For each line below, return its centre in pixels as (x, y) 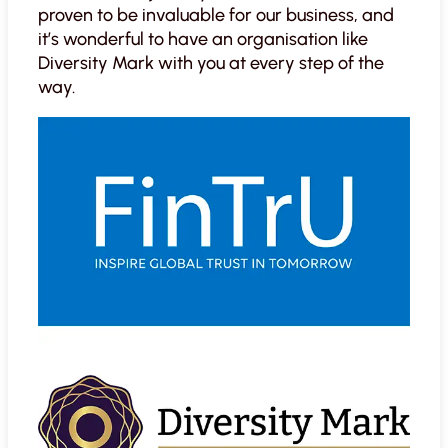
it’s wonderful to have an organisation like (203, 39)
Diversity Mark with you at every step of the (211, 63)
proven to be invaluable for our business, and (216, 15)
